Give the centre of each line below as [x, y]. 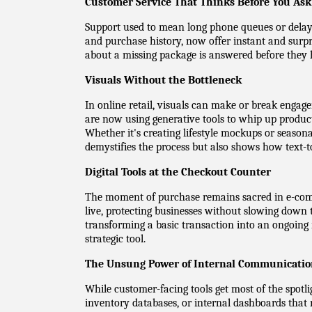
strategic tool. [115, 239]
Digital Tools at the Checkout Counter [178, 172]
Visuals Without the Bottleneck [163, 80]
